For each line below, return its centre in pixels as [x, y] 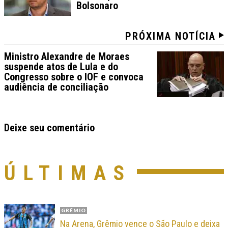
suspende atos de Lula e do [61, 66]
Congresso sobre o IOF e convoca [74, 77]
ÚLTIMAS [68, 173]
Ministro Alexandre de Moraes [67, 56]
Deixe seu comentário [49, 127]
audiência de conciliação [56, 87]
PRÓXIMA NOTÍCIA [170, 36]
